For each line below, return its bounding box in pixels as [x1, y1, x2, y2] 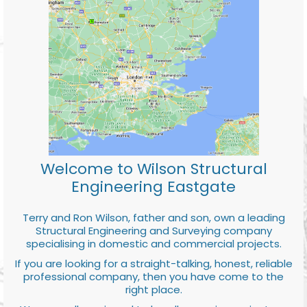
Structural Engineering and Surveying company [35, 223, 272, 238]
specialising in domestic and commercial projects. [25, 236, 282, 251]
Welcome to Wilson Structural [40, 158, 267, 180]
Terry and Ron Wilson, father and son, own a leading [22, 210, 285, 225]
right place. [125, 282, 182, 297]
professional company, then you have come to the [23, 269, 284, 284]
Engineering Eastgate [71, 175, 236, 197]
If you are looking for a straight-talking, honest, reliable [14, 256, 293, 271]
